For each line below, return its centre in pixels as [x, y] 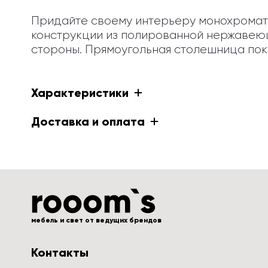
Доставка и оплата [88, 121]
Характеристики [80, 93]
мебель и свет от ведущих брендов [96, 220]
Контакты [60, 252]
